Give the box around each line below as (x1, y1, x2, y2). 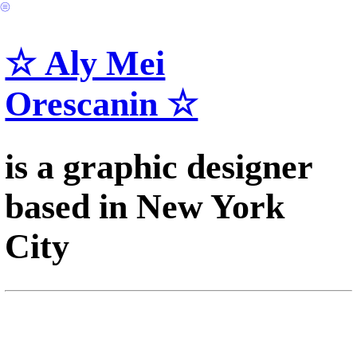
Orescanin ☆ (5, 84, 198, 123)
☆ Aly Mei (5, 43, 166, 82)
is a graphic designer (5, 147, 313, 186)
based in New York (5, 187, 285, 226)
